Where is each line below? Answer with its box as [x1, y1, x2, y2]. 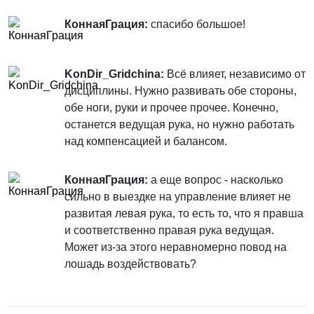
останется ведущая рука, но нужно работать [64, 118, 294, 130]
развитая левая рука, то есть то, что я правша [64, 207, 303, 219]
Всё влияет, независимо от [164, 68, 306, 80]
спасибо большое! [148, 18, 245, 30]
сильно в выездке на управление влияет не [64, 191, 291, 203]
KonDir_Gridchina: [64, 68, 164, 80]
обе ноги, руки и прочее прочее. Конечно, [64, 102, 278, 114]
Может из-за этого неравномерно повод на [64, 241, 287, 253]
